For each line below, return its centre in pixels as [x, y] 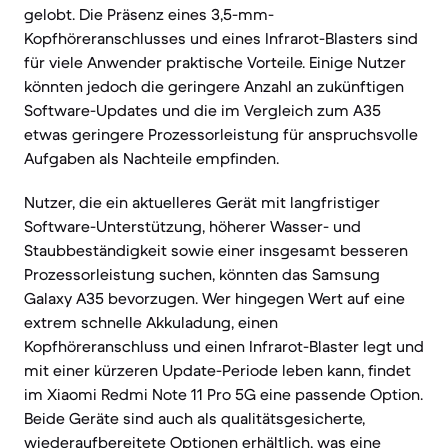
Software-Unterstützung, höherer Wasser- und [192, 226]
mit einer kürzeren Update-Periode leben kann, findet [217, 370]
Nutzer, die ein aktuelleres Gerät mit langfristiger [202, 202]
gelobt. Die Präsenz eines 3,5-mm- [149, 14]
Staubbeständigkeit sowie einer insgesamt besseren [216, 250]
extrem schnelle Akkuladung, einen [151, 322]
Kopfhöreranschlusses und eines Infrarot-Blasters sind [221, 38]
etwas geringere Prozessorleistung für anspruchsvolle [221, 134]
